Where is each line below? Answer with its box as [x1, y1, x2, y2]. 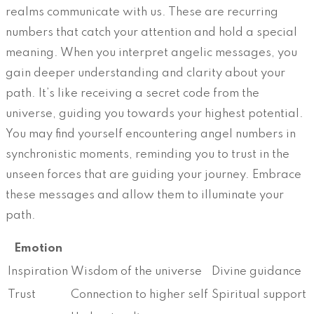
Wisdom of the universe [71, 265, 202, 278]
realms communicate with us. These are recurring [6, 6, 278, 18]
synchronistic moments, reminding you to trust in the [6, 148, 289, 161]
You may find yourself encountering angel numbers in [6, 128, 296, 140]
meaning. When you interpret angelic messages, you [6, 46, 297, 59]
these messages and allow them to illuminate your [6, 189, 284, 201]
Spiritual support [212, 288, 306, 301]
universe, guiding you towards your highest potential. [6, 107, 303, 120]
